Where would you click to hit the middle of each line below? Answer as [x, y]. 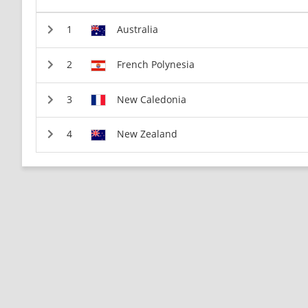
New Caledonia [152, 99]
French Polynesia [156, 64]
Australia [137, 29]
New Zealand [147, 134]
